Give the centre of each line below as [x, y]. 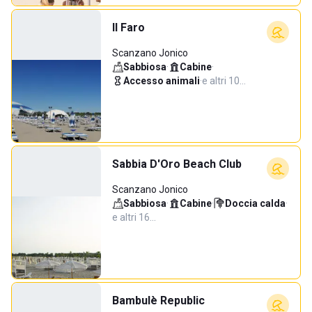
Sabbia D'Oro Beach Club [177, 164]
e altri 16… [134, 217]
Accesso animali [162, 81]
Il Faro [128, 28]
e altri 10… [224, 81]
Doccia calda [255, 203]
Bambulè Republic [158, 301]
